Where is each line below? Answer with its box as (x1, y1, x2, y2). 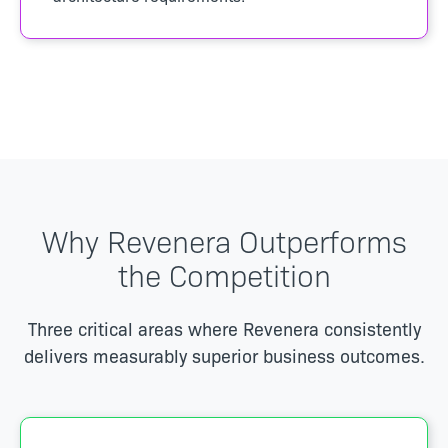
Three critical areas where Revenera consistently (27, 315, 421, 341)
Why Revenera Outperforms (41, 218, 407, 261)
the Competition (117, 252, 331, 295)
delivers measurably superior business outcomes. (23, 342, 425, 368)
